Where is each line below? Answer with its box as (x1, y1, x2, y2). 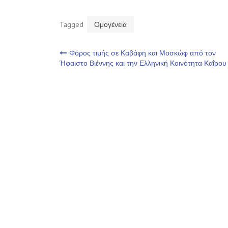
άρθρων (59, 69, 135, 95)
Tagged (60, 19, 85, 29)
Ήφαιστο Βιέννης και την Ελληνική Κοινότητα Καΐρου (60, 58, 226, 68)
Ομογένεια (94, 19, 127, 29)
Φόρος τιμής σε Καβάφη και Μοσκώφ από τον (69, 48, 216, 58)
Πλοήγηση (59, 46, 155, 71)
